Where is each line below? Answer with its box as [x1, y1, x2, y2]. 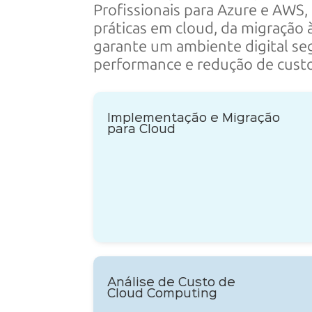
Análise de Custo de [107, 277, 236, 289]
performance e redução [93, 54, 257, 74]
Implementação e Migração [107, 113, 281, 125]
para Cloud [107, 124, 176, 136]
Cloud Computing [107, 288, 218, 300]
